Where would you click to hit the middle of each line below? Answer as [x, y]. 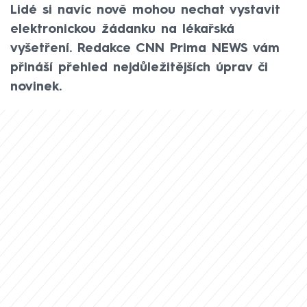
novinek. [36, 87]
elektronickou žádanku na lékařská [122, 29]
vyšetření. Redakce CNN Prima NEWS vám [145, 49]
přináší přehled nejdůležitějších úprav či [139, 68]
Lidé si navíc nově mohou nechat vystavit [145, 10]
